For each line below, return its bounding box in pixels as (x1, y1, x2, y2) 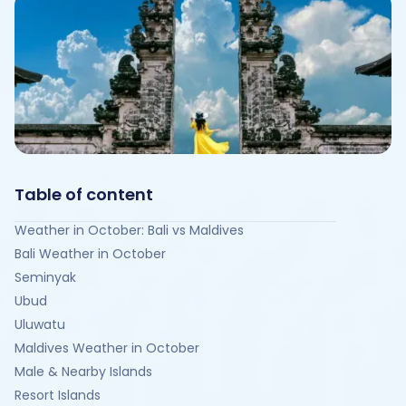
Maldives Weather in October (14, 339, 199, 357)
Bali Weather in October (14, 245, 166, 263)
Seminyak (14, 268, 76, 286)
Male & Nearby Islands (14, 362, 152, 381)
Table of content (14, 183, 153, 206)
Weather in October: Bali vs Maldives (14, 221, 244, 239)
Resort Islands (14, 386, 101, 404)
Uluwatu (14, 315, 65, 333)
